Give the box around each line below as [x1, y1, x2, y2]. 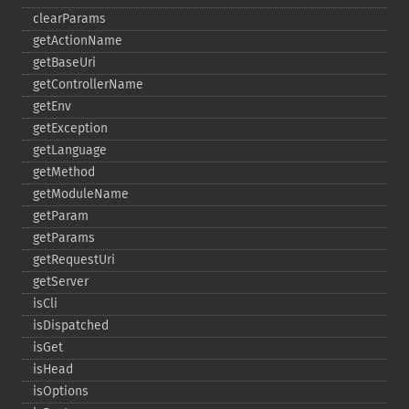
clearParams [33, 11, 106, 26]
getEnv [33, 99, 71, 114]
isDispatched [33, 318, 109, 333]
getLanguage [33, 142, 107, 158]
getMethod [33, 164, 95, 180]
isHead [33, 362, 73, 377]
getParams [33, 230, 95, 246]
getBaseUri [33, 55, 96, 70]
